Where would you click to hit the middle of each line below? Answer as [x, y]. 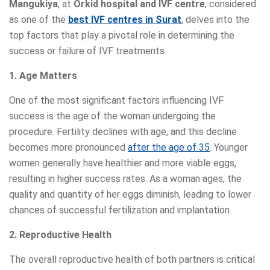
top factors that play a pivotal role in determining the [122, 36]
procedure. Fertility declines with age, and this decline [123, 132]
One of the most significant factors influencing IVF [116, 101]
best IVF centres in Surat [125, 20]
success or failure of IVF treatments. [88, 51]
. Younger [229, 148]
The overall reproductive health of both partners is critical [132, 260]
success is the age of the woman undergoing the [112, 116]
